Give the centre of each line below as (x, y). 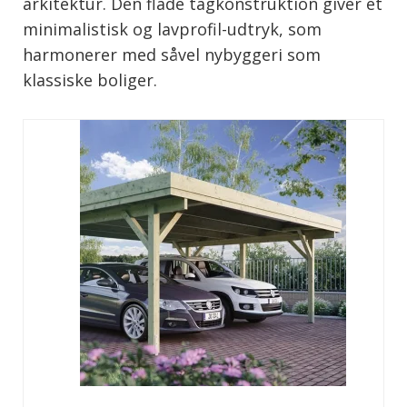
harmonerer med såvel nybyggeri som (172, 54)
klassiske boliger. (90, 79)
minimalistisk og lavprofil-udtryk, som (172, 29)
